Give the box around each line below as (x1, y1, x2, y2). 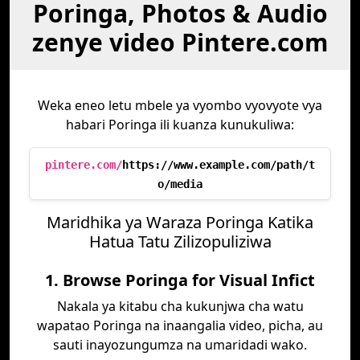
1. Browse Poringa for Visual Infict (45, 269, 315, 291)
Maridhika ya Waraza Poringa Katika (47, 211, 313, 233)
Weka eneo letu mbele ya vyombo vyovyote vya (38, 96, 322, 114)
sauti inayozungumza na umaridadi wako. (53, 336, 307, 354)
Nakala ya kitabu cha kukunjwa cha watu (56, 297, 304, 315)
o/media (157, 178, 202, 190)
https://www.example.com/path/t (122, 158, 315, 171)
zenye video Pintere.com (32, 26, 328, 59)
